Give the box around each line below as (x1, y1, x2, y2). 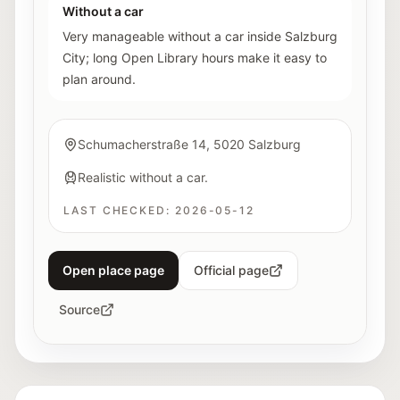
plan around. (62, 71, 136, 87)
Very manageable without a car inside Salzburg (62, 29, 337, 44)
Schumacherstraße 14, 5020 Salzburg (78, 137, 301, 152)
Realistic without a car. (78, 170, 208, 185)
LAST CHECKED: (63, 204, 171, 217)
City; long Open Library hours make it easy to (62, 50, 327, 65)
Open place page (62, 262, 164, 278)
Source (59, 302, 100, 317)
